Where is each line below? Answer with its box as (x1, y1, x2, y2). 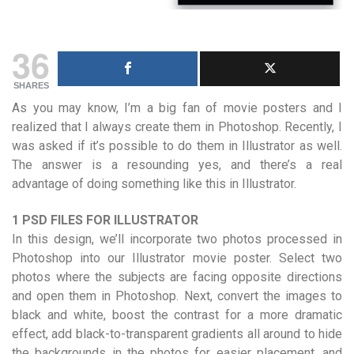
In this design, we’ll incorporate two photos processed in (12, 231, 342, 247)
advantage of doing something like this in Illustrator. (12, 175, 296, 191)
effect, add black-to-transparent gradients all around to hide (12, 326, 342, 341)
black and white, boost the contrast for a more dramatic (12, 307, 342, 322)
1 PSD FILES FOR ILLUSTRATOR (12, 212, 198, 228)
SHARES (13, 80, 49, 90)
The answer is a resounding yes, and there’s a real (12, 156, 342, 172)
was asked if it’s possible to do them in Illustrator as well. (12, 137, 342, 153)
